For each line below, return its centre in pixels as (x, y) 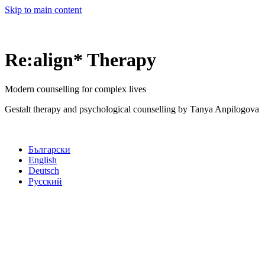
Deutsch (44, 170)
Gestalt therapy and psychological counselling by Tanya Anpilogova (132, 109)
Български (49, 149)
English (43, 160)
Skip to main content (43, 10)
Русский (45, 181)
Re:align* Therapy (80, 60)
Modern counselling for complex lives (75, 89)
